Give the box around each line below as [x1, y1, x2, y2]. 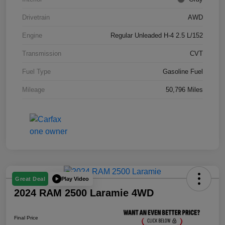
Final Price [14, 214, 38, 220]
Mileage [22, 86, 45, 93]
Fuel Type [22, 68, 51, 75]
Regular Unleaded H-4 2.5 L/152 [110, 32, 203, 39]
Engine [22, 32, 42, 39]
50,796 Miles [166, 86, 203, 93]
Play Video [61, 175, 89, 182]
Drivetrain [22, 14, 50, 21]
